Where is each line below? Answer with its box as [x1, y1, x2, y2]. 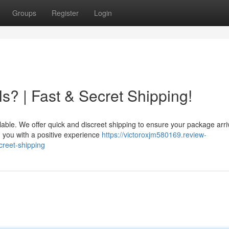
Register [52, 8, 79, 18]
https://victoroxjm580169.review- [102, 129, 207, 140]
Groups [12, 8, 36, 18]
